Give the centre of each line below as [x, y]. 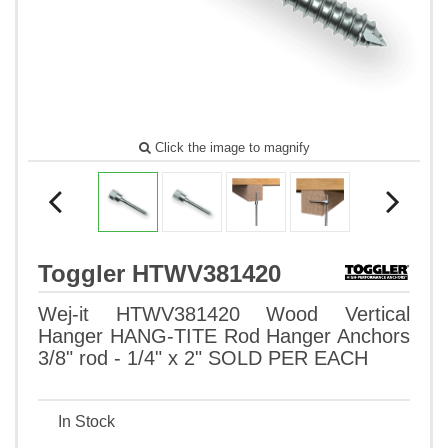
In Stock [86, 422]
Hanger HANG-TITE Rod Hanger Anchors [224, 336]
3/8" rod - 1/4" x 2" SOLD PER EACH [203, 358]
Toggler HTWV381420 [159, 274]
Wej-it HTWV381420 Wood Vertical [224, 314]
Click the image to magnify [230, 148]
